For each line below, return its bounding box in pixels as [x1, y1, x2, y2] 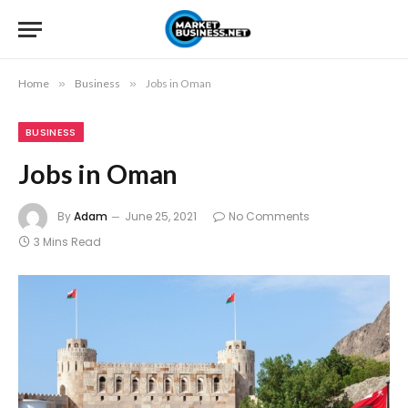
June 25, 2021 [125, 209, 197, 225]
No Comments [229, 209, 310, 225]
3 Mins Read [34, 234, 101, 250]
